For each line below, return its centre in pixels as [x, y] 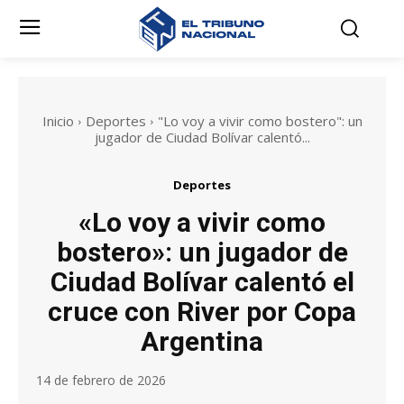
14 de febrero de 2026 [101, 381]
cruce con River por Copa [202, 311]
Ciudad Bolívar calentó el [202, 281]
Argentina [202, 341]
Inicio [58, 120]
